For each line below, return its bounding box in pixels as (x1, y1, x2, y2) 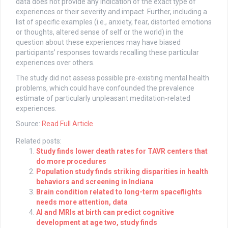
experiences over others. (16, 59, 95, 67)
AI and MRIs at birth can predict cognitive (36, 208, 174, 217)
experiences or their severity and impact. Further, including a (16, 8, 207, 16)
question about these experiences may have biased (16, 38, 181, 47)
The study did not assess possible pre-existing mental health (16, 74, 209, 82)
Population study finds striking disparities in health (36, 167, 208, 176)
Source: (16, 120, 42, 128)
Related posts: (16, 137, 62, 146)
